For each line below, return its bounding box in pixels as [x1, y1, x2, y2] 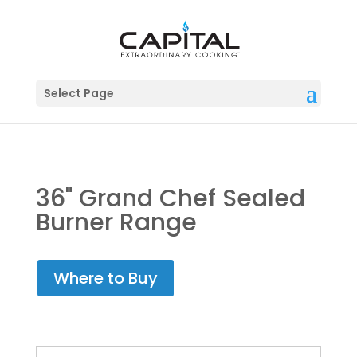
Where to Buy [53, 266, 158, 289]
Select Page [43, 84, 114, 101]
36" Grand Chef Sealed [35, 181, 305, 215]
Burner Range [35, 205, 197, 239]
